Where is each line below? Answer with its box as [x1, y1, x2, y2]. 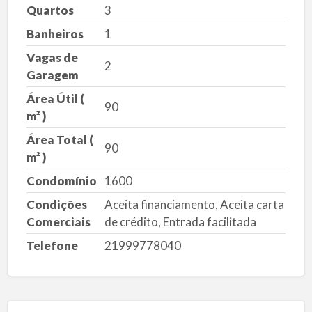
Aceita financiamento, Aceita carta [104, 196, 284, 212]
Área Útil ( [26, 91, 84, 106]
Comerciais [26, 214, 91, 229]
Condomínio [26, 173, 97, 188]
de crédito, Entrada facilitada [104, 214, 256, 229]
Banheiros [26, 26, 84, 41]
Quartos [26, 2, 74, 17]
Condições [26, 196, 87, 212]
